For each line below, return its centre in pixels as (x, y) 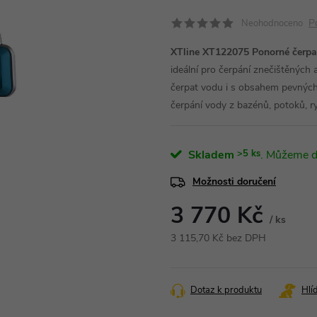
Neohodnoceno (272, 23)
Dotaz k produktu (226, 290)
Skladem (210, 155)
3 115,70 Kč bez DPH (218, 238)
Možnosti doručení (234, 181)
